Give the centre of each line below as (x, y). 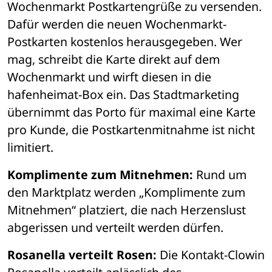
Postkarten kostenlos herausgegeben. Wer (125, 42)
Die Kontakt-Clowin (211, 255)
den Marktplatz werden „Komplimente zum (126, 192)
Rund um (220, 175)
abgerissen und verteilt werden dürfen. (115, 228)
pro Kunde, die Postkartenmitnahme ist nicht (131, 130)
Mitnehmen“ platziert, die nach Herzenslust (127, 210)
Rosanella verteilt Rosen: (82, 255)
